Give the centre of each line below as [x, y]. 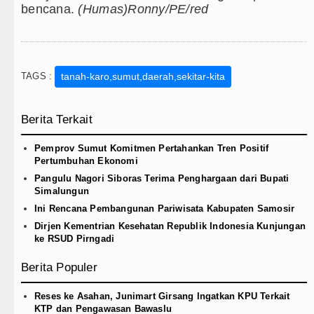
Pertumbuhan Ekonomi [86, 161]
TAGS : [38, 76]
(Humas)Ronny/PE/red [143, 9]
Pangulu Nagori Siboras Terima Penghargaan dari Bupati [162, 179]
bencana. [50, 9]
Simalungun [62, 191]
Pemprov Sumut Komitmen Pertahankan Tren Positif [152, 149]
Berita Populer [59, 268]
